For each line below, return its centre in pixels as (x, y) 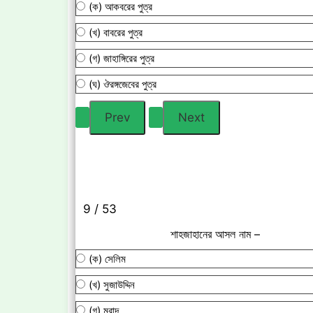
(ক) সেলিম (107, 259)
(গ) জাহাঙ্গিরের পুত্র (122, 58)
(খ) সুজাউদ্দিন (112, 284)
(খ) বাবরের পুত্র (116, 32)
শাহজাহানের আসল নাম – (215, 234)
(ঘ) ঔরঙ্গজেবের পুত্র (123, 84)
